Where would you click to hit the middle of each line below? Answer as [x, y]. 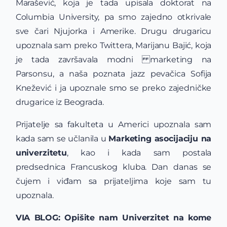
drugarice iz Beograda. [60, 102]
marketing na [181, 60]
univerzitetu [41, 153]
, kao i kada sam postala [139, 153]
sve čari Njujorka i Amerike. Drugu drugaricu [113, 31]
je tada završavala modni [79, 60]
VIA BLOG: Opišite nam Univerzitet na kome [113, 218]
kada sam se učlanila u [62, 139]
